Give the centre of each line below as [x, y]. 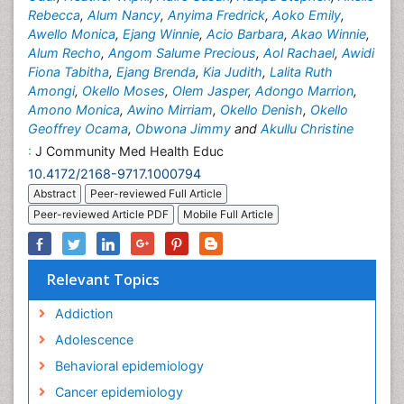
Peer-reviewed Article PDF [101, 215]
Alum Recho [64, 53]
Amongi [51, 91]
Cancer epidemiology [119, 392]
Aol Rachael [299, 53]
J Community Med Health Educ [128, 151]
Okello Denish [262, 110]
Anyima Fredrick [216, 15]
